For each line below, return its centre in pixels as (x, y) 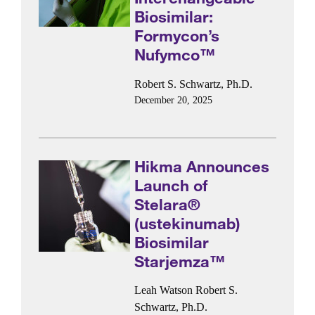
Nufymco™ (175, 55)
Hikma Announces (202, 166)
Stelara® (168, 204)
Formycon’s (177, 36)
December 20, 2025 (174, 100)
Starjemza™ (180, 261)
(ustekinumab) (188, 223)
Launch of (171, 185)
